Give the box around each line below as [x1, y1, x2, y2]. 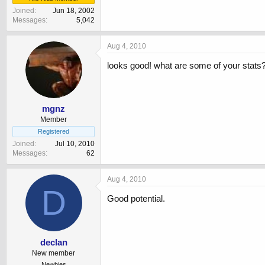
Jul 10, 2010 [55, 140, 95, 148]
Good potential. [107, 193, 165, 204]
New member [32, 248, 75, 257]
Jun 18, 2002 [53, 6, 95, 15]
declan [40, 237, 67, 247]
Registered [38, 128, 69, 135]
